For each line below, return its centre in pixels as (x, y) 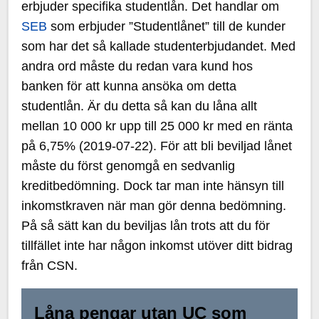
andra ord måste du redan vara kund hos (137, 66)
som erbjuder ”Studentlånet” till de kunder (167, 26)
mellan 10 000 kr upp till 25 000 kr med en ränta (157, 126)
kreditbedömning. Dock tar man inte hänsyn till (153, 186)
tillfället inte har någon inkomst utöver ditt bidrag (157, 246)
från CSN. (50, 266)
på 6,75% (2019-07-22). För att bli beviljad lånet (157, 146)
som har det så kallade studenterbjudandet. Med (159, 46)
